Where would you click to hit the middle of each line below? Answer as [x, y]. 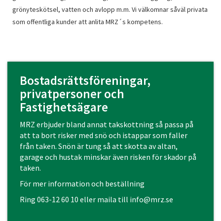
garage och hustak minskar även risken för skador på [108, 157]
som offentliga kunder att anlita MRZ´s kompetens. [88, 22]
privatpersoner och [72, 94]
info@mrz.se [151, 199]
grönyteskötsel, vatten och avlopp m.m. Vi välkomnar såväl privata [110, 9]
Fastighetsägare [64, 107]
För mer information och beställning [82, 184]
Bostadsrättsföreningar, [85, 80]
